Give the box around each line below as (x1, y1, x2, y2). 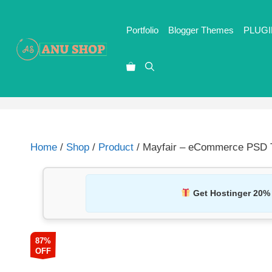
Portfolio (126, 25, 159, 35)
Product (98, 141, 134, 153)
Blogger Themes (168, 25, 234, 35)
